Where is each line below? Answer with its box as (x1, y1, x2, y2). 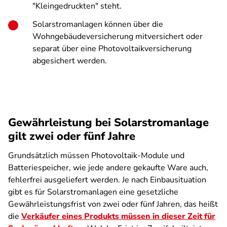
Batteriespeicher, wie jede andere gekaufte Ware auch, (8, 162, 208, 173)
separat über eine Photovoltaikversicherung (32, 43, 192, 54)
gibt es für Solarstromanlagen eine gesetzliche (8, 186, 178, 198)
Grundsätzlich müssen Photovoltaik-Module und (8, 150, 184, 161)
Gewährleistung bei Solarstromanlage (8, 115, 209, 130)
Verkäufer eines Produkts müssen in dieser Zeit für (21, 211, 215, 222)
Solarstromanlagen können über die (32, 19, 163, 30)
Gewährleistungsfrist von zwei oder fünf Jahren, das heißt (8, 199, 218, 210)
